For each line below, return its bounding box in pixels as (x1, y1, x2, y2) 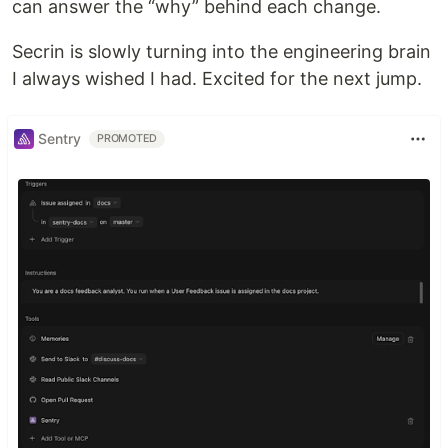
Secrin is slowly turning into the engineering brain (12, 40, 431, 62)
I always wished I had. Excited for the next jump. (12, 67, 422, 89)
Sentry (38, 130, 81, 148)
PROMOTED (97, 131, 158, 145)
